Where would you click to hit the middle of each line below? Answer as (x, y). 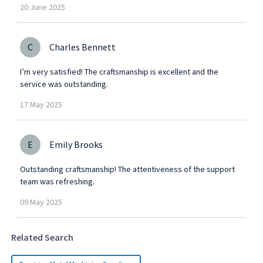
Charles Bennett (82, 47)
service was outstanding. (64, 84)
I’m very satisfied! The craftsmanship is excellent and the (119, 72)
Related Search (42, 237)
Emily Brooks (76, 145)
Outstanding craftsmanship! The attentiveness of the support (127, 169)
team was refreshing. (57, 182)
